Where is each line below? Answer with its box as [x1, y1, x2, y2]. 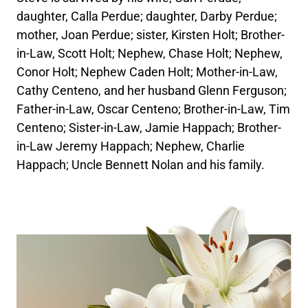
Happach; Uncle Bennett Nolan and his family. [16, 157, 265, 172]
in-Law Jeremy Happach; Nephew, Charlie [16, 138, 245, 153]
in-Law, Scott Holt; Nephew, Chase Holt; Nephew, [16, 45, 283, 60]
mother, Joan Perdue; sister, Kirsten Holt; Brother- [16, 27, 285, 42]
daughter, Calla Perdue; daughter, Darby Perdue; [16, 8, 278, 23]
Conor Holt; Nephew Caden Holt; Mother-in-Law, [16, 64, 278, 79]
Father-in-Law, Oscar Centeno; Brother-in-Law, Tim [16, 101, 291, 116]
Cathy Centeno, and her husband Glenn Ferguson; [16, 82, 287, 98]
